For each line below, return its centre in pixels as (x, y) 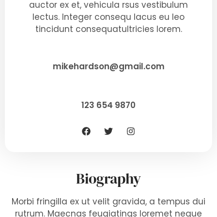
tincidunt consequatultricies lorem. (108, 29)
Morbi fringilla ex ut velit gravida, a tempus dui (108, 201)
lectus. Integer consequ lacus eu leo (108, 17)
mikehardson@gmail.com (108, 66)
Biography (108, 178)
